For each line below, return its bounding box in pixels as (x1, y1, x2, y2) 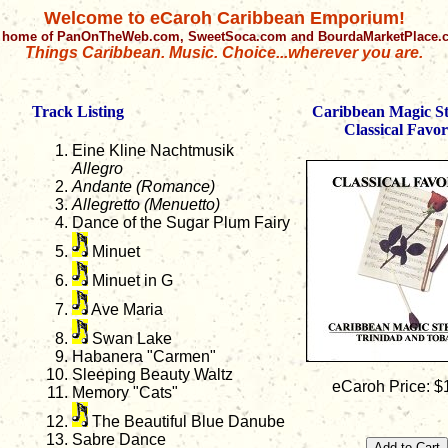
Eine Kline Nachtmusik (71, 142, 234, 160)
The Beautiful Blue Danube (87, 413, 285, 431)
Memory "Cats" (71, 384, 178, 402)
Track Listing (31, 103, 124, 120)
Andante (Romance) (71, 178, 215, 196)
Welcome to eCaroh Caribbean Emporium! (43, 8, 405, 28)
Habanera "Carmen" (71, 348, 216, 366)
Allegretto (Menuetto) (71, 196, 220, 214)
